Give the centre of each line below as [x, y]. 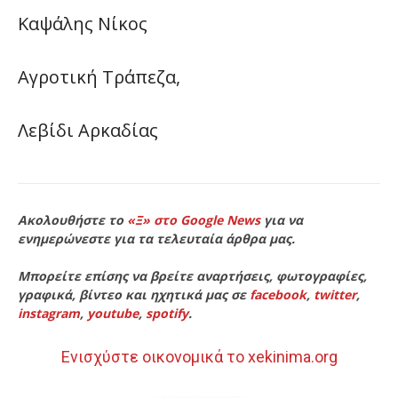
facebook [278, 295]
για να [282, 220]
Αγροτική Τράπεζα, [99, 77]
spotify [167, 313]
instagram [49, 313]
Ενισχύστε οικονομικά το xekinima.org [199, 357]
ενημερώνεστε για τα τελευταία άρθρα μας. [156, 239]
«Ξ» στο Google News [194, 220]
